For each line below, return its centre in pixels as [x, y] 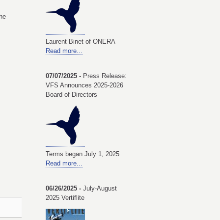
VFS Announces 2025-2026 [84, 85]
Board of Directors [71, 95]
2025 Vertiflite [65, 197]
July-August [100, 188]
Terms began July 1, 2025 [82, 154]
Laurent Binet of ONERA [81, 42]
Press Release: [105, 76]
